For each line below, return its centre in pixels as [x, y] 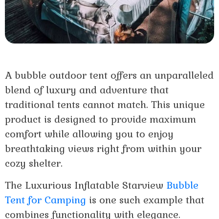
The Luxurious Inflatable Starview [86, 186]
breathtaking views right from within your [103, 149]
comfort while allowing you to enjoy [89, 134]
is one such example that [145, 200]
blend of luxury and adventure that [87, 90]
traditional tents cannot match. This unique [105, 105]
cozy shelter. [34, 164]
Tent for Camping [45, 200]
